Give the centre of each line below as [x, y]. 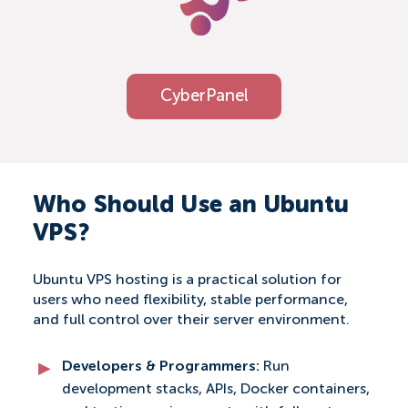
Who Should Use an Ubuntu [191, 206]
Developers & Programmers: [163, 367]
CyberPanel [204, 97]
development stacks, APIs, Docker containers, [216, 390]
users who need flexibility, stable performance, [190, 301]
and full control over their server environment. [193, 321]
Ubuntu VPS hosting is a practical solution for [187, 281]
